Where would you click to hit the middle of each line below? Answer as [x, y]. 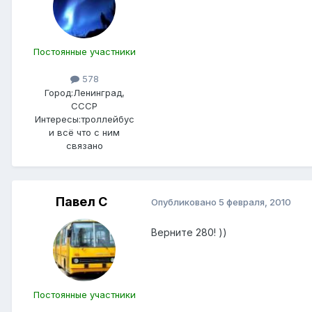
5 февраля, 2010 [255, 202]
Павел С [81, 201]
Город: [58, 92]
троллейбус [107, 119]
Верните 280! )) [189, 232]
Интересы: [57, 119]
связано [84, 145]
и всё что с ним [84, 132]
